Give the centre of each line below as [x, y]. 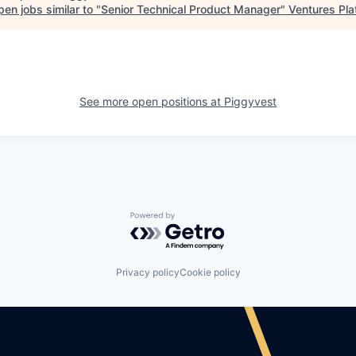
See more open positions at [152, 101]
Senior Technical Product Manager [191, 9]
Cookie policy [210, 273]
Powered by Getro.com [199, 219]
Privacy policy [147, 273]
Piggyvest [250, 101]
